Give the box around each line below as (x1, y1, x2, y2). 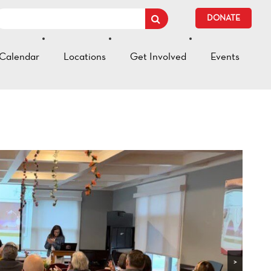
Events (211, 50, 240, 62)
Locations (64, 50, 106, 62)
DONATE (207, 13, 240, 23)
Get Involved (130, 50, 186, 62)
